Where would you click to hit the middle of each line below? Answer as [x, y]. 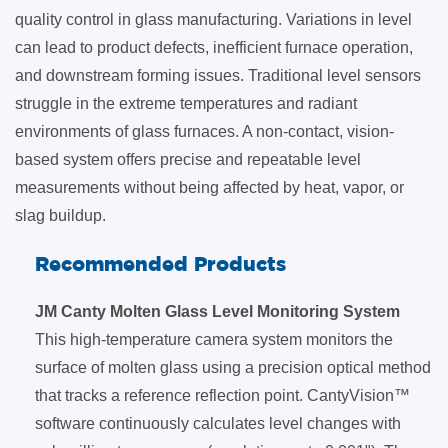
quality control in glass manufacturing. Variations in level [213, 19]
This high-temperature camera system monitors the [214, 339]
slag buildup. [60, 215]
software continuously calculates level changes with [218, 423]
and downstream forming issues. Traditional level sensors [218, 75]
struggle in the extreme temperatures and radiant [186, 103]
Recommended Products [160, 263]
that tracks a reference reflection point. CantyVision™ [222, 395]
